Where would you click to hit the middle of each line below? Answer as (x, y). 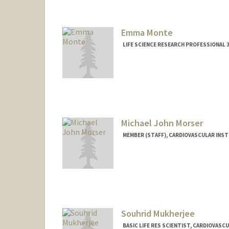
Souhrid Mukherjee (158, 213)
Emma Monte (147, 33)
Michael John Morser (162, 123)
